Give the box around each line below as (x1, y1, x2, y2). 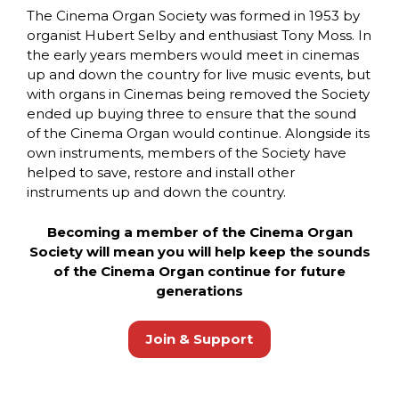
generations (156, 281, 243, 299)
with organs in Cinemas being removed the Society (27, 85, 370, 103)
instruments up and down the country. (27, 183, 286, 201)
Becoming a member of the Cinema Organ (46, 223, 353, 240)
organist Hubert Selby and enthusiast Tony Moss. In (27, 27, 371, 45)
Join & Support (146, 330, 253, 348)
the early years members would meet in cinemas (27, 46, 359, 64)
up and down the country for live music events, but (27, 66, 370, 84)
